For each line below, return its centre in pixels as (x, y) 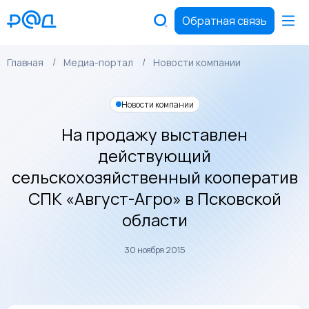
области (154, 220)
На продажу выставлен (154, 134)
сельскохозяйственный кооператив (154, 177)
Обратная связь (225, 21)
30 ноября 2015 (154, 250)
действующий (154, 156)
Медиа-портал (98, 62)
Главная (25, 62)
